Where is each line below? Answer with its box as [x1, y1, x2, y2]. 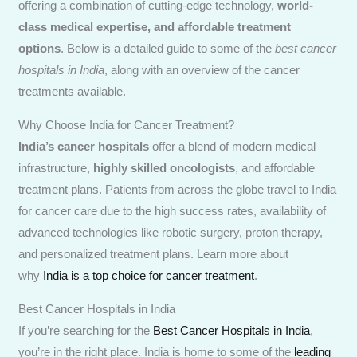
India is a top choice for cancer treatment [43, 268, 255, 282]
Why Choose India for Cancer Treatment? [18, 117, 235, 131]
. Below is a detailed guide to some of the [61, 41, 276, 55]
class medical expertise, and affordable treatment [18, 19, 292, 33]
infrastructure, [18, 160, 94, 175]
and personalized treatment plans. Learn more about [18, 246, 289, 261]
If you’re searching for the [18, 323, 154, 337]
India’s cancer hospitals [18, 139, 153, 153]
